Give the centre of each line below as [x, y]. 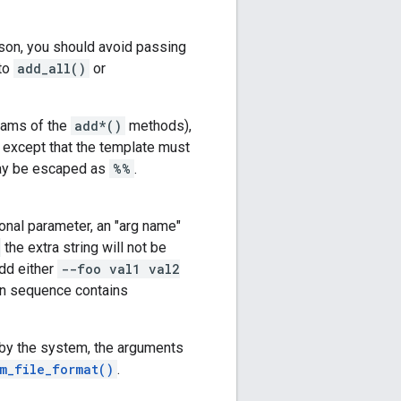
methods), [158, 126]
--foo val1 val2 [120, 269]
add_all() [51, 69]
